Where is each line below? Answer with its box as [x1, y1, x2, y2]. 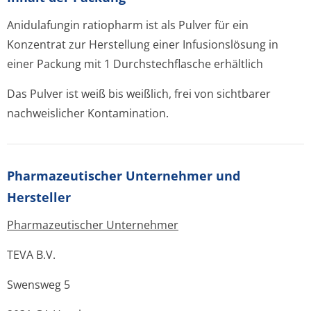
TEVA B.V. [7, 247, 56, 262]
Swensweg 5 [7, 277, 70, 292]
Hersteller [7, 189, 71, 205]
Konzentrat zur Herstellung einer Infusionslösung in [7, 37, 278, 52]
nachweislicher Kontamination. [7, 106, 169, 121]
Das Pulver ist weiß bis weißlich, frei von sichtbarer [7, 86, 271, 101]
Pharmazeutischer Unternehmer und [7, 167, 240, 184]
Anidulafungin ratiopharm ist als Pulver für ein [7, 17, 249, 33]
